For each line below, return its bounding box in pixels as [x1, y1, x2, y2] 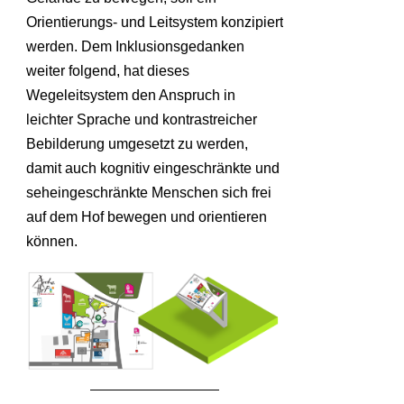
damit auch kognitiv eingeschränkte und [26, 160, 280, 176]
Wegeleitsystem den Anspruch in [26, 87, 235, 103]
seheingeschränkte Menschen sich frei [26, 184, 271, 200]
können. [26, 233, 78, 249]
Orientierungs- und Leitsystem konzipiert [26, 14, 283, 30]
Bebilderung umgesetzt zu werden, [26, 135, 248, 151]
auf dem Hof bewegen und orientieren [26, 208, 267, 225]
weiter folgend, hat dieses [26, 62, 189, 78]
